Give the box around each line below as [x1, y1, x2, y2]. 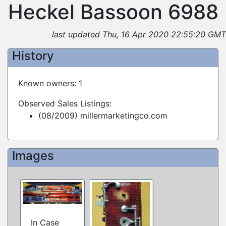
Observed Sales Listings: [18, 98, 111, 108]
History [12, 48, 54, 63]
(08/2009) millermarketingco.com [38, 110, 167, 121]
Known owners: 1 [18, 78, 82, 88]
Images [12, 148, 54, 163]
